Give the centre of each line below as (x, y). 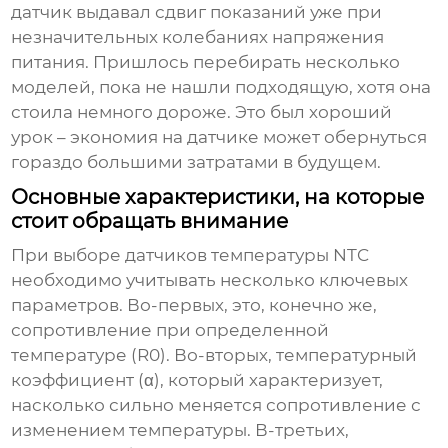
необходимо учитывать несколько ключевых (210, 280)
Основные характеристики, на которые (218, 197)
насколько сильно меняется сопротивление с (216, 405)
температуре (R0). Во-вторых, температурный (214, 355)
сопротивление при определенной (170, 330)
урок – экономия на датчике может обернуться (219, 137)
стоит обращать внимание (150, 221)
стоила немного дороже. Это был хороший (202, 112)
